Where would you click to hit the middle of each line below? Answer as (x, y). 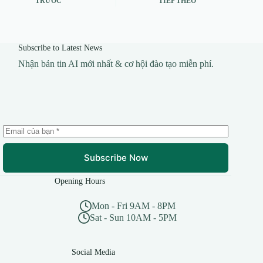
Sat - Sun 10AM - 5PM (134, 217)
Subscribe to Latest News (60, 47)
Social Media (94, 252)
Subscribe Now (116, 158)
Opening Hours (80, 181)
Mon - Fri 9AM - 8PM (133, 205)
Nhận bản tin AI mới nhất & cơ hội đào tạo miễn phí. (116, 63)
